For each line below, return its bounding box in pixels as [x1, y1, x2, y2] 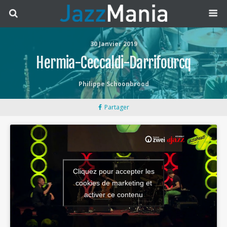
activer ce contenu [84, 190, 143, 199]
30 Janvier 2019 [90, 40, 137, 48]
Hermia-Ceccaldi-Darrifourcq [36, 54, 191, 72]
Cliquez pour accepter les [72, 167, 155, 175]
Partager [104, 103, 129, 111]
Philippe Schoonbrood [78, 80, 149, 88]
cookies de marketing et [75, 178, 152, 187]
